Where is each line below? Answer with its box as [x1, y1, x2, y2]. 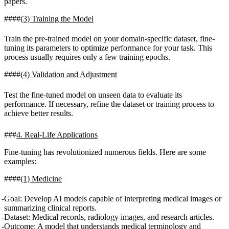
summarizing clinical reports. [4, 203, 97, 212]
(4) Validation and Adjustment [20, 70, 117, 79]
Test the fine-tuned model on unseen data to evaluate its [4, 90, 182, 99]
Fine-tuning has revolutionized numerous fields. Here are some [4, 147, 206, 156]
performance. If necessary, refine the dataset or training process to [4, 99, 214, 108]
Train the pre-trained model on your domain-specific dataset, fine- [4, 34, 215, 43]
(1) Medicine [20, 174, 62, 183]
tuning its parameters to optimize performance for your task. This [4, 43, 212, 53]
